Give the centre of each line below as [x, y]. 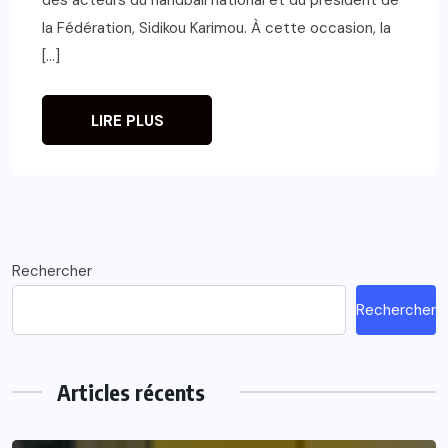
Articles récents [131, 391]
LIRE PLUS [127, 120]
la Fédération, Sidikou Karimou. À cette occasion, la [216, 27]
